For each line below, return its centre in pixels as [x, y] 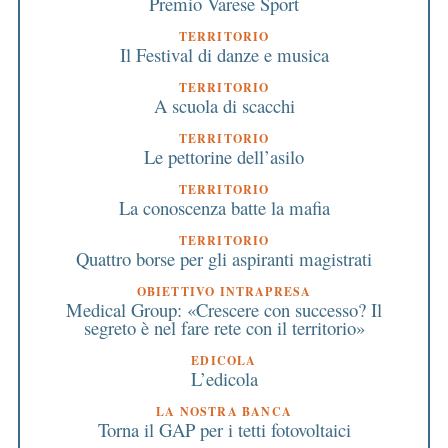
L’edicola [224, 379]
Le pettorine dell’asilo [224, 157]
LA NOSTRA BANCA [224, 412]
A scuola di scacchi [224, 106]
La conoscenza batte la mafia [224, 208]
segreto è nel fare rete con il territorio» [224, 328]
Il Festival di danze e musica [224, 55]
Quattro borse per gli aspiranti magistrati [224, 259]
